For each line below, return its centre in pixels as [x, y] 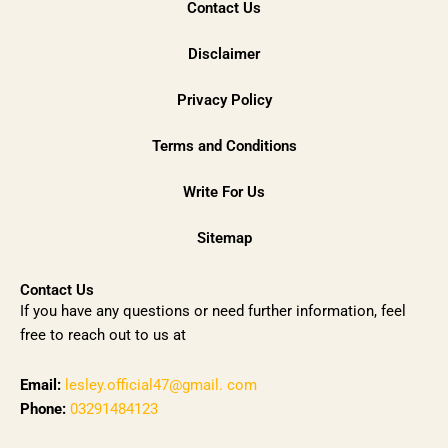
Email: [40, 384]
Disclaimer [224, 54]
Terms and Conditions [224, 146]
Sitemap [224, 238]
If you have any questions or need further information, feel [213, 311]
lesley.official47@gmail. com [161, 384]
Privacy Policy [224, 100]
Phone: [43, 408]
